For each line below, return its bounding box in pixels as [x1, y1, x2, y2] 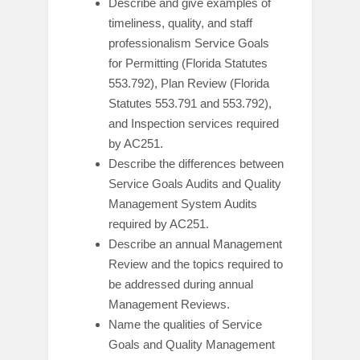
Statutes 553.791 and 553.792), [108, 96, 272, 110]
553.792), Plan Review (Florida [108, 76, 269, 90]
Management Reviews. [108, 297, 230, 311]
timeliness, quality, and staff [108, 16, 252, 30]
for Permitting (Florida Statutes [108, 56, 268, 70]
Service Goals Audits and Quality [108, 177, 281, 190]
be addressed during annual [108, 277, 253, 291]
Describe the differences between [108, 157, 284, 170]
